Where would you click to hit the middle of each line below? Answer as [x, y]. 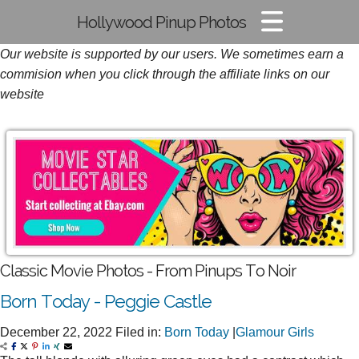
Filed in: [140, 332]
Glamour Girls [275, 332]
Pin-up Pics [47, 55]
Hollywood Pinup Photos [161, 22]
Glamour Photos [60, 82]
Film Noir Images [63, 109]
